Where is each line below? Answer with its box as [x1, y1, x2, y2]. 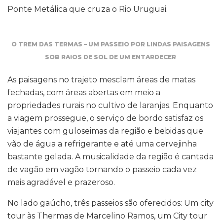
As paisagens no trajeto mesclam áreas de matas [7, 74, 195, 84]
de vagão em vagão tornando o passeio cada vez [7, 164, 197, 174]
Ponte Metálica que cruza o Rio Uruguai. [7, 4, 168, 14]
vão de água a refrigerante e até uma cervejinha [7, 139, 197, 148]
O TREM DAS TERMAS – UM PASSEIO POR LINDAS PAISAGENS [11, 40, 210, 48]
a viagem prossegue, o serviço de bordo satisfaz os [7, 113, 203, 123]
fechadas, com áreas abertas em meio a [7, 87, 160, 97]
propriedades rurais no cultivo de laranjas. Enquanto [7, 100, 213, 110]
